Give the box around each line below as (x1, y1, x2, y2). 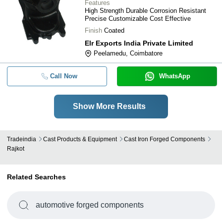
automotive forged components (36, 201, 144, 209)
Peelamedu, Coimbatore (94, 50, 163, 57)
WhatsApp (159, 72, 190, 80)
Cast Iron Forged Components (124, 136, 205, 143)
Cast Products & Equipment (43, 136, 117, 143)
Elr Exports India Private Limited (85, 39, 193, 47)
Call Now (50, 72, 77, 80)
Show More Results (72, 102, 146, 111)
